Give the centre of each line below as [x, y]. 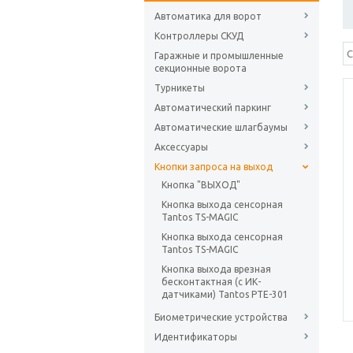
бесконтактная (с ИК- [211, 282]
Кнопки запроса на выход [214, 167]
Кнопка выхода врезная [216, 269]
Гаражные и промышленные [219, 56]
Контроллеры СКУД [199, 36]
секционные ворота [201, 69]
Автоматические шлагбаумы [221, 128]
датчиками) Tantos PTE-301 [225, 295]
